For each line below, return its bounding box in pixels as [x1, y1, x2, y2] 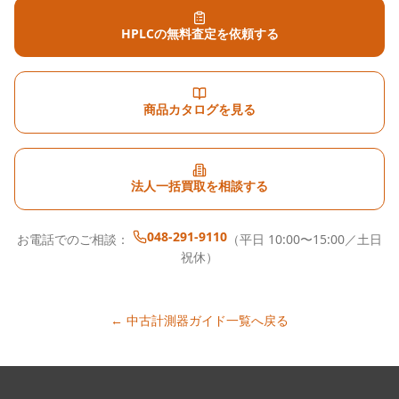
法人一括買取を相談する [131, 177, 268, 194]
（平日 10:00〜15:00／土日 [227, 231, 382, 248]
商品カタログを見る [143, 101, 256, 118]
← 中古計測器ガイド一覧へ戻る [110, 312, 289, 329]
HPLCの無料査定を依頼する [120, 25, 279, 42]
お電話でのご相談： [17, 231, 129, 248]
